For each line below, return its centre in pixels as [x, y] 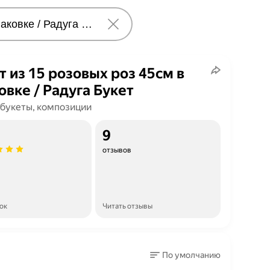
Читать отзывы [127, 206]
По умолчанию [191, 255]
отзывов [117, 150]
